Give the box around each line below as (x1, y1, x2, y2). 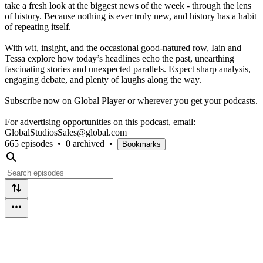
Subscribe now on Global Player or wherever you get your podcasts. (5, 95, 258, 106)
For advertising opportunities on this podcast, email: (5, 116, 195, 127)
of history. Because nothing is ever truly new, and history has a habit (5, 11, 257, 21)
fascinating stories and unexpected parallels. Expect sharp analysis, (5, 63, 251, 74)
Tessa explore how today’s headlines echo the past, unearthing (5, 53, 234, 63)
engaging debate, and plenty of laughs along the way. (5, 74, 201, 85)
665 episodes (5, 138, 53, 149)
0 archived (66, 138, 104, 149)
